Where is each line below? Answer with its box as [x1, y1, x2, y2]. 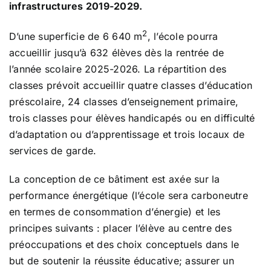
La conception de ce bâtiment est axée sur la [9, 173, 220, 186]
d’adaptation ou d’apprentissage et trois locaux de [9, 128, 244, 141]
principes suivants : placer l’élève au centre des [9, 222, 232, 235]
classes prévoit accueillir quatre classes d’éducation [9, 79, 253, 92]
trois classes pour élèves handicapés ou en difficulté [9, 112, 255, 125]
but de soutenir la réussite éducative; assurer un [9, 255, 234, 267]
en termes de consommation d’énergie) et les [9, 206, 221, 218]
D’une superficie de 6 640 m [9, 30, 143, 43]
